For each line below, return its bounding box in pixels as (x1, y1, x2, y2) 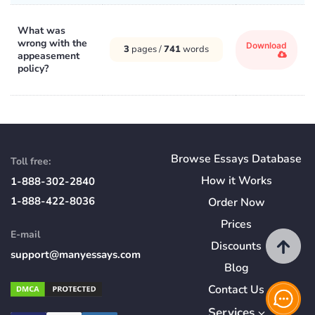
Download (246, 39, 287, 51)
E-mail (11, 227, 40, 241)
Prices (221, 216, 252, 232)
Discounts (211, 238, 262, 254)
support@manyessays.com (11, 247, 141, 262)
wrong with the (18, 36, 87, 50)
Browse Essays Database (171, 150, 302, 167)
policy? (18, 61, 49, 75)
